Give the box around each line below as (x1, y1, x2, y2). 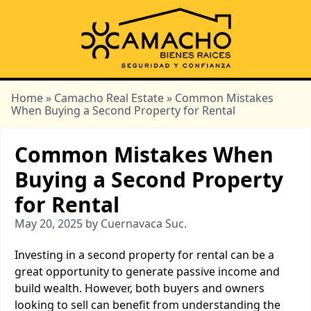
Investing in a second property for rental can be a (15, 247, 274, 262)
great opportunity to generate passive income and (15, 264, 280, 279)
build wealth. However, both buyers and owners (15, 280, 264, 296)
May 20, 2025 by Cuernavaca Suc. (15, 216, 187, 231)
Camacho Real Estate (54, 90, 164, 106)
